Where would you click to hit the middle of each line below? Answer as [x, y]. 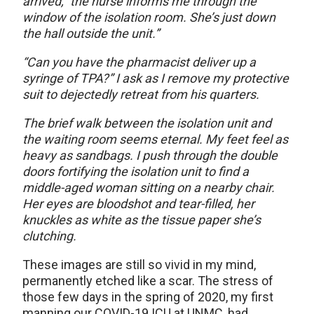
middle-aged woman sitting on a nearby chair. [149, 188]
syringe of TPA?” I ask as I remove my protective [156, 78]
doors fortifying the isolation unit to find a [136, 172]
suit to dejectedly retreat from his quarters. [141, 95]
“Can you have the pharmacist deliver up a [139, 62]
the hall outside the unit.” [91, 34]
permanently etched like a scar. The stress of [148, 281]
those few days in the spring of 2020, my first [148, 297]
